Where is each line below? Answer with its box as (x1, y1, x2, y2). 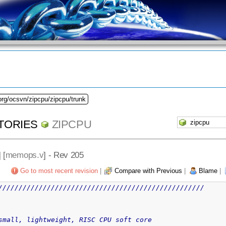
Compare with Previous (114, 166, 182, 175)
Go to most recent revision (20, 166, 98, 175)
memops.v (5, 149, 44, 160)
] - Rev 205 (43, 149, 84, 160)
